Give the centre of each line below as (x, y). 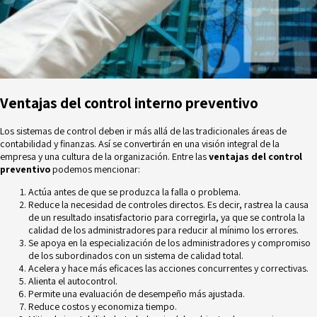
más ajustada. (216, 294)
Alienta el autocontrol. (73, 281)
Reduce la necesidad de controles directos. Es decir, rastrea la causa (168, 205)
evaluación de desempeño (133, 294)
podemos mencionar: (95, 169)
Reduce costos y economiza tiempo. (103, 307)
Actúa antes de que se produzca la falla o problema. (134, 192)
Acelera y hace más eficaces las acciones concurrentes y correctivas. (168, 269)
